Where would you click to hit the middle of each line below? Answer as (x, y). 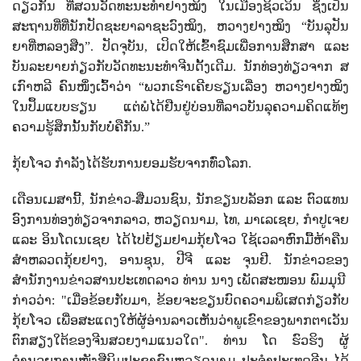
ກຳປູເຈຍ (326, 219)
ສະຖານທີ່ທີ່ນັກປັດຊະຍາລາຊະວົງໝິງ (108, 26)
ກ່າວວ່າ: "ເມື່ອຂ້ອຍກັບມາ (80, 300)
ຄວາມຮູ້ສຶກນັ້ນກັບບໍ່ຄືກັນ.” (81, 127)
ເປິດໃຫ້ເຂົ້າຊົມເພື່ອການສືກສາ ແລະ (253, 46)
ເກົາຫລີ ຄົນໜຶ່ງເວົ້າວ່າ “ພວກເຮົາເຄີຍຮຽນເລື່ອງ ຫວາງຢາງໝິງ (180, 86)
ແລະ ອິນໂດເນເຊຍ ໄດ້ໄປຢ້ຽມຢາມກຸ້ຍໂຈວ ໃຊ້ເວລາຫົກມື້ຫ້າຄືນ (180, 239)
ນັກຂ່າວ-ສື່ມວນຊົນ (138, 199)
